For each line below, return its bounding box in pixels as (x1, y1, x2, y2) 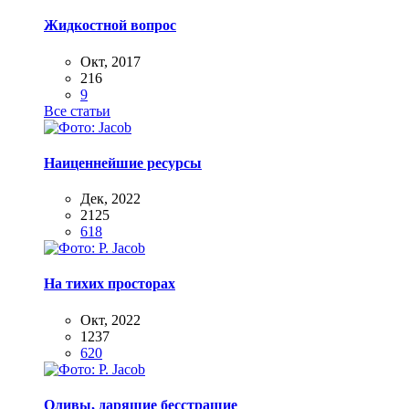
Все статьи (44, 102, 110, 119)
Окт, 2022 (80, 311, 141, 328)
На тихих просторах (44, 276, 175, 292)
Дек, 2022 (80, 191, 141, 207)
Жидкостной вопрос (44, 17, 176, 34)
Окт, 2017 (80, 53, 141, 69)
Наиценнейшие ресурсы (44, 154, 202, 171)
